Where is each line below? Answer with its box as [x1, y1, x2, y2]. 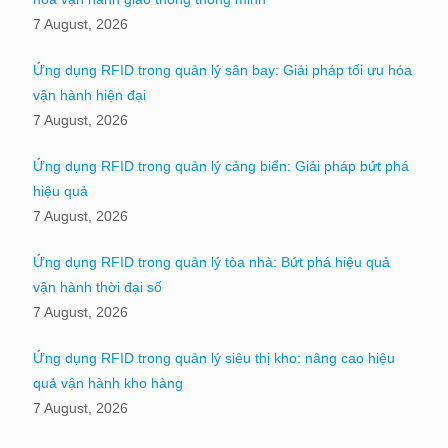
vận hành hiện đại [33, 86, 146, 103]
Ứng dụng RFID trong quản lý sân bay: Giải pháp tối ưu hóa [33, 61, 412, 78]
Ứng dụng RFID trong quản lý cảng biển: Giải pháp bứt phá [33, 157, 409, 174]
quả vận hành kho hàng [33, 374, 183, 391]
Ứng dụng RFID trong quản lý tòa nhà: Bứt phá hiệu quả [33, 253, 390, 270]
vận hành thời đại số [33, 278, 162, 295]
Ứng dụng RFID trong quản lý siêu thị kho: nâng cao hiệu [33, 349, 395, 366]
